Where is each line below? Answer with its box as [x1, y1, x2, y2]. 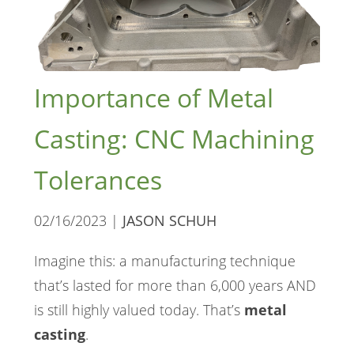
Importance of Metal [33, 80, 273, 115]
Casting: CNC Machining [33, 121, 314, 156]
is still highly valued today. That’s [33, 299, 244, 319]
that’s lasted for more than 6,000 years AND [33, 275, 316, 295]
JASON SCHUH [122, 210, 217, 230]
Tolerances [33, 162, 162, 197]
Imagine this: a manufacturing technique [33, 250, 296, 270]
